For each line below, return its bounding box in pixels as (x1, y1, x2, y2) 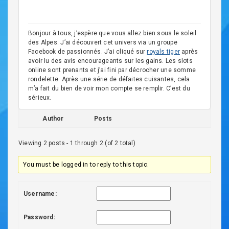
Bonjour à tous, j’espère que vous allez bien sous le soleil (28, 30, 197, 37)
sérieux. (28, 94, 52, 101)
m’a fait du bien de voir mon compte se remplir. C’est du (28, 85, 190, 92)
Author (42, 115, 64, 122)
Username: (24, 190, 57, 197)
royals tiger (147, 48, 180, 55)
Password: (24, 214, 55, 221)
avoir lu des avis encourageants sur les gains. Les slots (28, 57, 193, 64)
